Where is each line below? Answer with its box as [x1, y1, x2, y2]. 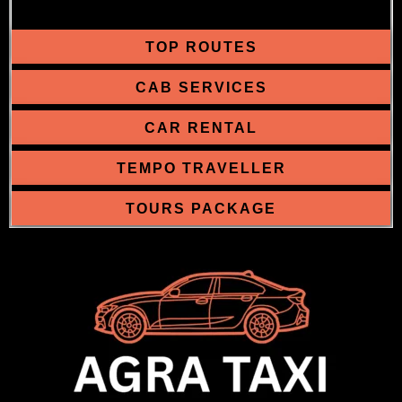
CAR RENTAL [144, 119, 258, 136]
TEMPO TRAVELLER [116, 160, 286, 177]
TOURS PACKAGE [126, 200, 276, 217]
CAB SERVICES [135, 79, 267, 96]
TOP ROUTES [144, 39, 258, 56]
